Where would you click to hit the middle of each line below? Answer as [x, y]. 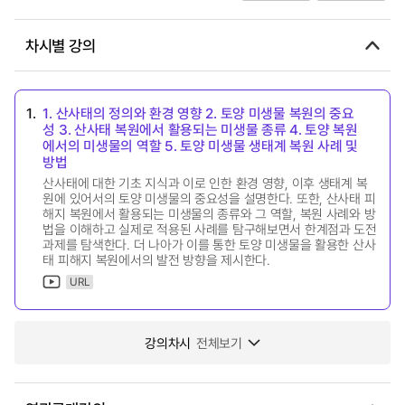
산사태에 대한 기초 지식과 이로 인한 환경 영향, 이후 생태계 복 [205, 183]
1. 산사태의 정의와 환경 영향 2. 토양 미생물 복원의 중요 [198, 113]
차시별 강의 [61, 45]
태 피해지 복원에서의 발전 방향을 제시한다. [156, 259]
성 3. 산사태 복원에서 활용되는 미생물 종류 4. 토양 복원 [200, 129]
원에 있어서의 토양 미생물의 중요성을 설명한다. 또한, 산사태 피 [209, 198]
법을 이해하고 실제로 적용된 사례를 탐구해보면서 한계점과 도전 [210, 229]
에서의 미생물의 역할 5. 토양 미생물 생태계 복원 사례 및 [201, 145]
